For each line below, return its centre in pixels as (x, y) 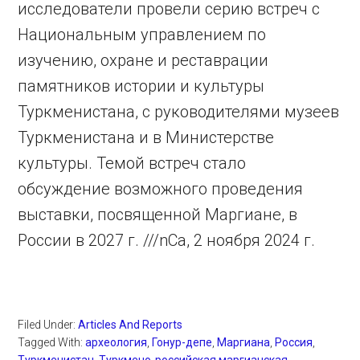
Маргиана (244, 343)
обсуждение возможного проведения (161, 189)
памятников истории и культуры (141, 86)
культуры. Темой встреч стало (132, 164)
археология (117, 343)
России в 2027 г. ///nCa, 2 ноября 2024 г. (167, 241)
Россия (294, 343)
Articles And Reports (131, 325)
